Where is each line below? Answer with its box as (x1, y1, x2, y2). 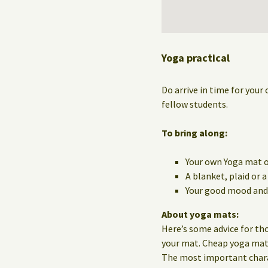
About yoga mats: (162, 208, 239, 220)
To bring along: (162, 126, 227, 139)
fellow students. (162, 98, 228, 110)
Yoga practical (162, 50, 230, 65)
